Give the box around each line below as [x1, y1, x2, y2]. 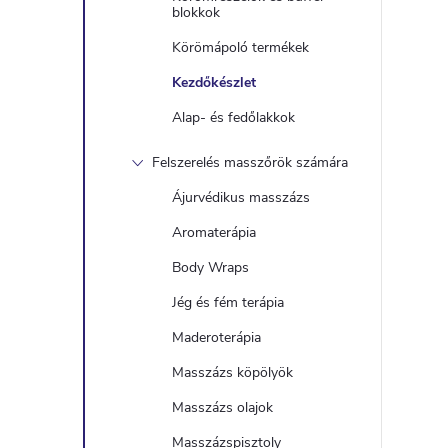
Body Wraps [172, 258, 249, 277]
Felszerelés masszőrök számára [152, 153, 348, 172]
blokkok [172, 3, 220, 22]
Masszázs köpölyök [172, 363, 293, 382]
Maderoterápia [172, 328, 261, 347]
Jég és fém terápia [172, 293, 284, 312]
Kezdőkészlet [172, 73, 256, 92]
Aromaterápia [172, 223, 256, 242]
